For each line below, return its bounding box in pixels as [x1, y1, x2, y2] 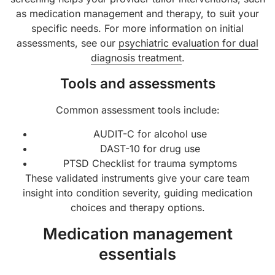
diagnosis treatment [90, 52, 182, 64]
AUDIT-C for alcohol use [93, 127, 207, 140]
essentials [99, 244, 176, 264]
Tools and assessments [60, 75, 215, 92]
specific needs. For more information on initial [31, 22, 244, 35]
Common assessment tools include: [55, 104, 220, 117]
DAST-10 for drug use [99, 142, 200, 155]
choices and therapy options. [70, 201, 205, 214]
